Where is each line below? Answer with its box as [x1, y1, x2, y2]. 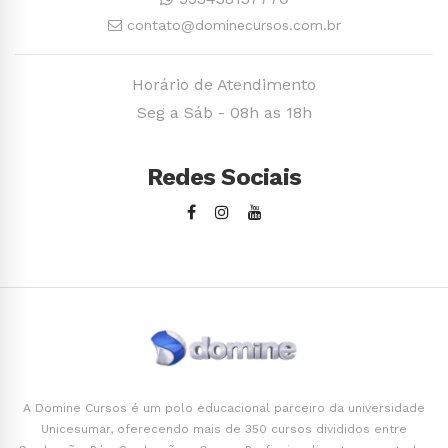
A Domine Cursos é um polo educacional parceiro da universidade [23, 401, 425, 415]
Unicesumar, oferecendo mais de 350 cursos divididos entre [41, 422, 407, 436]
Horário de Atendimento [132, 75, 316, 94]
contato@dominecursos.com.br [126, 17, 341, 33]
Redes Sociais [146, 163, 302, 191]
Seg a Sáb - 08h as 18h [136, 103, 312, 122]
